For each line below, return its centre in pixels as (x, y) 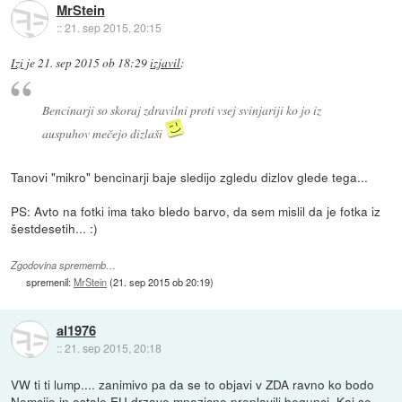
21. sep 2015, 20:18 (113, 348)
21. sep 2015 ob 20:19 (162, 281)
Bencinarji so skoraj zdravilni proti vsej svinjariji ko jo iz (181, 109)
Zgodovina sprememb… (64, 265)
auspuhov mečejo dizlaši (103, 133)
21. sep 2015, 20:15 (113, 27)
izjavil (166, 63)
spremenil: (50, 281)
